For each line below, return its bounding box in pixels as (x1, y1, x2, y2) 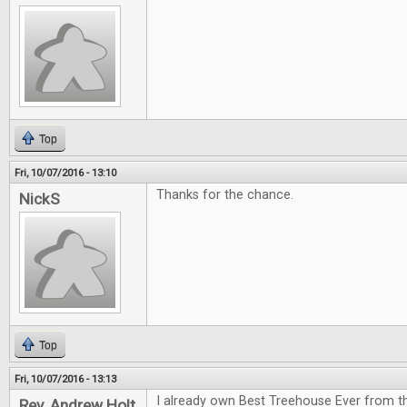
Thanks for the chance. (156, 187, 297, 203)
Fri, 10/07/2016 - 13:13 (15, 372, 116, 386)
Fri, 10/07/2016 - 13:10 (15, 166, 116, 180)
